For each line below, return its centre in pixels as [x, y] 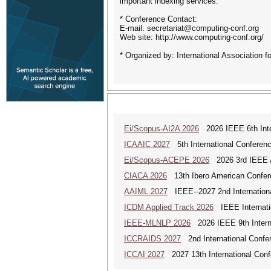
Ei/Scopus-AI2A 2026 [162, 129]
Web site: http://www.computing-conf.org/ [192, 37]
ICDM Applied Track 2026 [169, 207]
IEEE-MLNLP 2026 [157, 223]
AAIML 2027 [146, 191]
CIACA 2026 [145, 176]
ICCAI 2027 [144, 254]
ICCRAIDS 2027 [152, 239]
